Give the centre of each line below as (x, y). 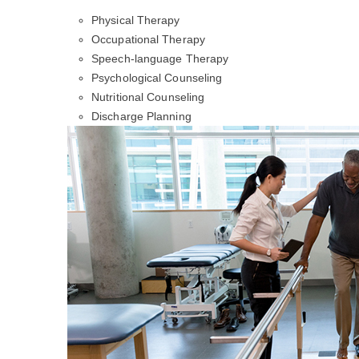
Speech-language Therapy (160, 58)
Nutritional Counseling (148, 97)
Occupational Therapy (148, 39)
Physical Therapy (136, 20)
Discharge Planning (141, 116)
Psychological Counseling (157, 78)
